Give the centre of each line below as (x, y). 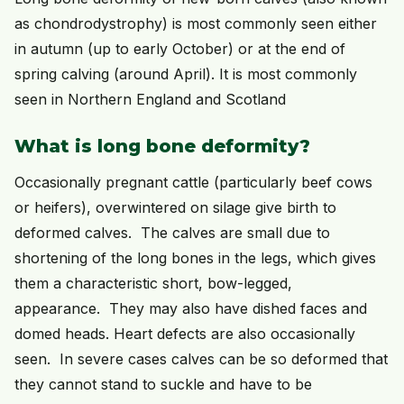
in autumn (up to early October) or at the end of (180, 49)
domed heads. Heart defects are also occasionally (185, 334)
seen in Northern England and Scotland (150, 100)
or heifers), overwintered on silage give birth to (175, 208)
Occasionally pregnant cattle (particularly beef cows (193, 183)
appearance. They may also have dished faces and (191, 309)
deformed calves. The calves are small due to (172, 233)
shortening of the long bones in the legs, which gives (195, 258)
